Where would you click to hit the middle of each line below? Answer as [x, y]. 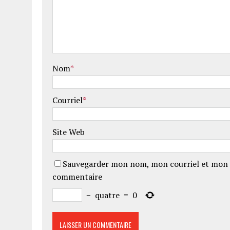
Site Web [69, 132]
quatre [107, 195]
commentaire [77, 177]
